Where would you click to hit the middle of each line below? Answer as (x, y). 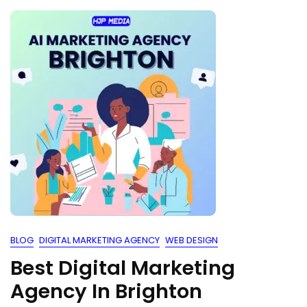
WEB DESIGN (192, 240)
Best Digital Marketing (123, 268)
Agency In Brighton (106, 291)
